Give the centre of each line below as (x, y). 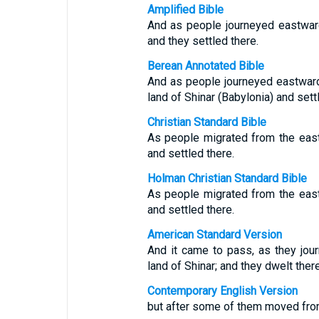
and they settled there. (203, 41)
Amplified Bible (185, 10)
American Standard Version (214, 235)
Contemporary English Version (222, 291)
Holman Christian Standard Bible (227, 178)
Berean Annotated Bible (205, 66)
